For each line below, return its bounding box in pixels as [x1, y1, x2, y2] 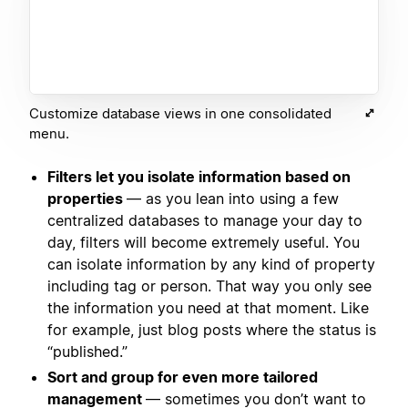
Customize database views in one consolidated [29, 104, 331, 122]
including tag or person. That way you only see [47, 276, 372, 295]
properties [47, 189, 127, 208]
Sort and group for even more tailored [47, 367, 318, 386]
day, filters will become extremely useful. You [47, 232, 360, 251]
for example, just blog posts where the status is [47, 320, 376, 339]
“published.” [47, 342, 127, 361]
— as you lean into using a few [127, 189, 339, 208]
